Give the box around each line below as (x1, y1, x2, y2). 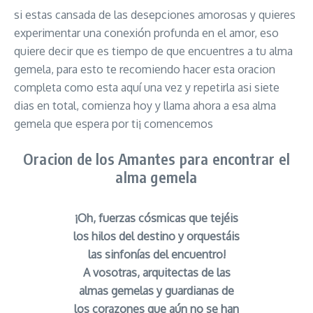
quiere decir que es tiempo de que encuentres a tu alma (14, 43, 293, 58)
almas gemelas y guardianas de (79, 283, 234, 298)
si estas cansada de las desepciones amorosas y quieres (14, 7, 296, 22)
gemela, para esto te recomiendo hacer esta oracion (14, 61, 275, 76)
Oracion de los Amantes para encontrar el (22, 148, 290, 168)
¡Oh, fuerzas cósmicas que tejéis (75, 210, 238, 225)
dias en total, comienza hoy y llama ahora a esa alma (14, 98, 276, 112)
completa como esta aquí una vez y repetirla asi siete (14, 80, 279, 94)
